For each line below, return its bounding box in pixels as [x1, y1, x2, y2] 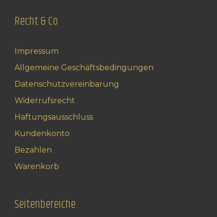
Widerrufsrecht [15, 96, 75, 106]
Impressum [15, 46, 59, 56]
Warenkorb [15, 162, 59, 171]
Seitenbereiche [15, 196, 76, 214]
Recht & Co [15, 13, 58, 31]
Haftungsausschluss [15, 112, 93, 122]
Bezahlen [15, 145, 52, 155]
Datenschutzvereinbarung [15, 79, 119, 89]
